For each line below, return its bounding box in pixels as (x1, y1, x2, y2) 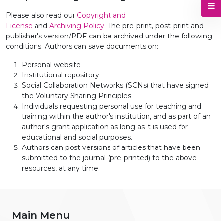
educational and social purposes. (22, 133, 132, 142)
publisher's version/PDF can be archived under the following (6, 32, 212, 40)
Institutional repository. (22, 71, 101, 79)
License (6, 21, 33, 30)
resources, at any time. (22, 164, 100, 173)
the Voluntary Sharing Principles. (22, 91, 133, 100)
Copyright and (77, 11, 126, 20)
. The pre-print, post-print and (104, 21, 204, 30)
